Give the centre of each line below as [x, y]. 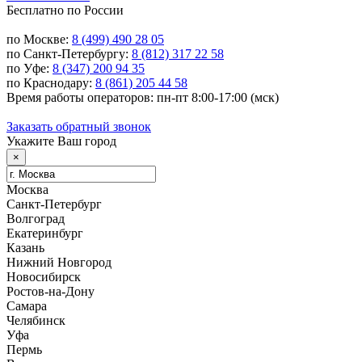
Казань [25, 248]
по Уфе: [29, 69]
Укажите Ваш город [61, 141]
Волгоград [36, 219]
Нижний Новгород [59, 263]
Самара [27, 306]
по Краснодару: [51, 83]
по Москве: [39, 40]
